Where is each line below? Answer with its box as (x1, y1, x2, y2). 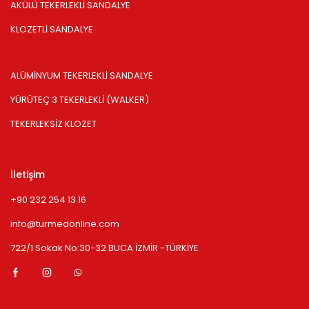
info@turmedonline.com (10, 217, 119, 230)
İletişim (10, 168, 45, 181)
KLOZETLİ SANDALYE (10, 23, 93, 36)
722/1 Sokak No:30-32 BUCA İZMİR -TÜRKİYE (10, 241, 199, 255)
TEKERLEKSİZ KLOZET (10, 117, 97, 130)
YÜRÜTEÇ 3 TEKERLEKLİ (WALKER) (10, 93, 149, 106)
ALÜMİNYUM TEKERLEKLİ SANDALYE (10, 69, 153, 82)
